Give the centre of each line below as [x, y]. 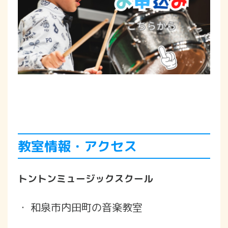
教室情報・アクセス [77, 146]
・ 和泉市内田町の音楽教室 [80, 207]
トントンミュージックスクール [85, 178]
